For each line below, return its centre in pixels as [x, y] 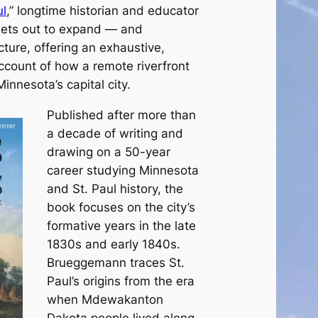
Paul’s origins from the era [120, 281]
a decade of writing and [115, 133]
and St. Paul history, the [115, 188]
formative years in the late [121, 225]
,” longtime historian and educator [103, 11]
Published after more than [121, 115]
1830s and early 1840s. [113, 244]
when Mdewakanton [105, 299]
